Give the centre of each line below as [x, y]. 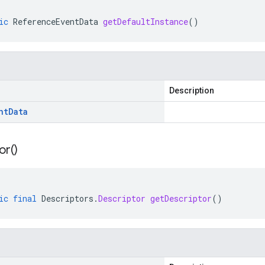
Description [192, 91]
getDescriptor [181, 198]
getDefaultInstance [146, 22]
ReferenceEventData [56, 22]
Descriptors [67, 198]
